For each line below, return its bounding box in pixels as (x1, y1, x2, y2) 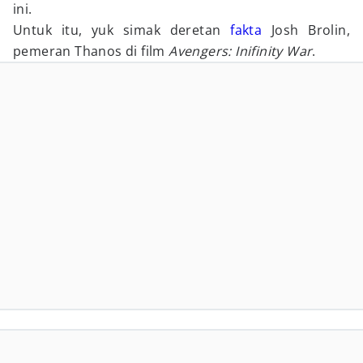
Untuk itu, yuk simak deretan (13, 21, 231, 39)
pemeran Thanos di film (13, 42, 169, 60)
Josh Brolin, (262, 21, 350, 39)
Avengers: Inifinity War (169, 42, 313, 60)
